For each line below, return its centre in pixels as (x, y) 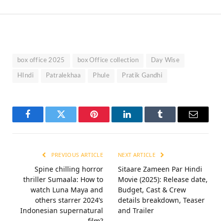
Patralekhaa (63, 76)
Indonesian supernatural (62, 211)
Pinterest (109, 122)
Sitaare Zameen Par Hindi (160, 169)
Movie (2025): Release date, (163, 180)
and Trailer (136, 211)
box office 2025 (41, 61)
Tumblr (172, 122)
